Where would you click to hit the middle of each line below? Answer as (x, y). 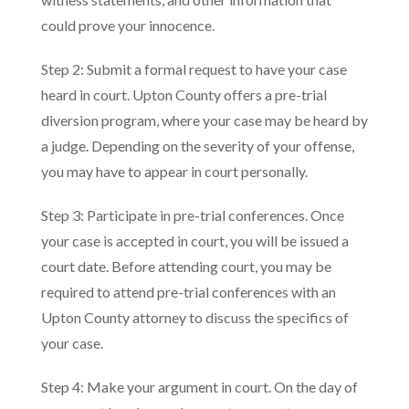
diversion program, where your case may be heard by (204, 120)
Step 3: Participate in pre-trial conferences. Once (193, 215)
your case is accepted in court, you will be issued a (195, 241)
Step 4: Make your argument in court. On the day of (199, 387)
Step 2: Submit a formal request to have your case (194, 69)
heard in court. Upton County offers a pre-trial (184, 94)
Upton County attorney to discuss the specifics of (195, 317)
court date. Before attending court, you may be (186, 266)
